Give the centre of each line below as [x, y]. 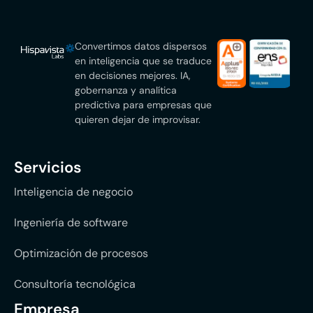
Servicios [48, 168]
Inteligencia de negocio [73, 192]
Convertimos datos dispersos [141, 46]
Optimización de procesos [81, 254]
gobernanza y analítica [126, 90]
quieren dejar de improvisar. [138, 119]
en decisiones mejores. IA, [133, 75]
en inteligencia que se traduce [144, 60]
